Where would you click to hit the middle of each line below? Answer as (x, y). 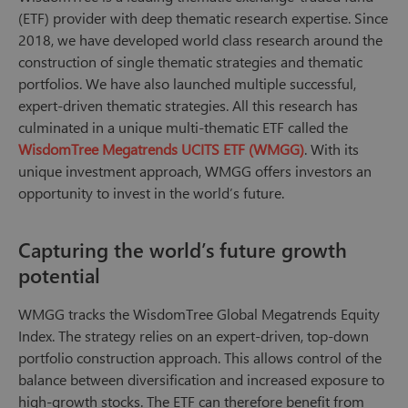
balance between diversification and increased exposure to (201, 380)
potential (59, 275)
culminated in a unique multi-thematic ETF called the (183, 127)
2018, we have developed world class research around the (200, 40)
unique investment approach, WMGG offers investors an (195, 171)
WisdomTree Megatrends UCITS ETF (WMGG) (161, 149)
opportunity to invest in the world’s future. (151, 193)
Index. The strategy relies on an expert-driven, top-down (194, 336)
